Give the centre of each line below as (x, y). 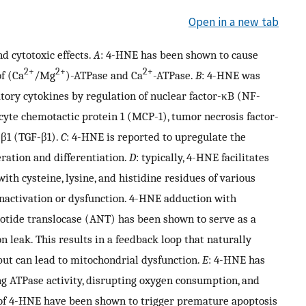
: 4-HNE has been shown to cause (179, 54)
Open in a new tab (234, 22)
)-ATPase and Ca (104, 75)
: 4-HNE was (231, 75)
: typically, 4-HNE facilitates (203, 157)
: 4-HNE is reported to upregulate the (156, 136)
